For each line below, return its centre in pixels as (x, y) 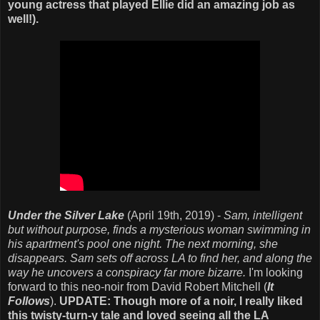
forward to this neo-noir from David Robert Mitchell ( (137, 287)
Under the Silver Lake (67, 215)
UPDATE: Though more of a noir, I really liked (181, 301)
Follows (29, 301)
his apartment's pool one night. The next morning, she (143, 244)
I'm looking (274, 272)
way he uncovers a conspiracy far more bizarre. (127, 272)
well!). (23, 19)
